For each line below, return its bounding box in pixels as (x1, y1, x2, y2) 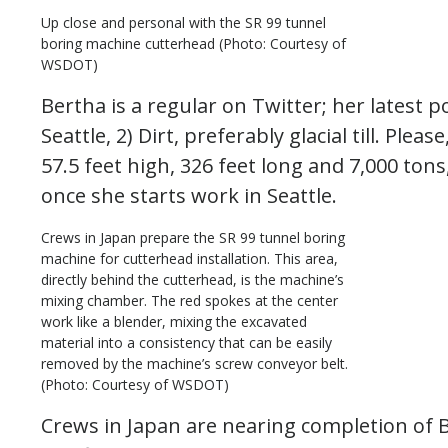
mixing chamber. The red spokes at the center (41, 291, 338, 310)
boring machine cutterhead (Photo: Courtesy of (41, 34, 346, 53)
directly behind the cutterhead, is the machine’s (41, 270, 344, 289)
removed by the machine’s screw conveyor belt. (41, 354, 348, 373)
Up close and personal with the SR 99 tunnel (41, 13, 326, 32)
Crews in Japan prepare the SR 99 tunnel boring (41, 228, 345, 247)
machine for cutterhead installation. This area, (41, 249, 338, 268)
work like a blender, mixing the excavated (41, 312, 307, 331)
